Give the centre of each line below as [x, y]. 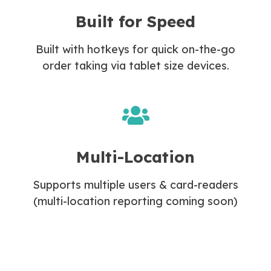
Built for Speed [135, 21]
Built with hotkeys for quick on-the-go [135, 49]
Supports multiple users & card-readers [135, 184]
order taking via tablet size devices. [135, 65]
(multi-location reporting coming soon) [135, 201]
